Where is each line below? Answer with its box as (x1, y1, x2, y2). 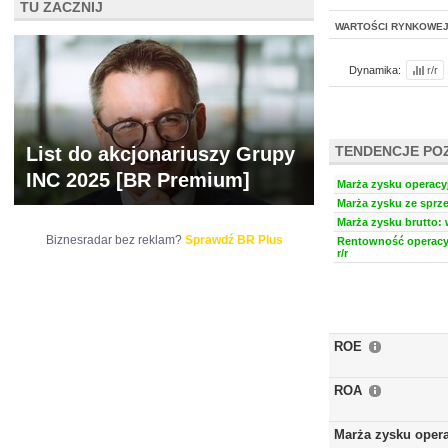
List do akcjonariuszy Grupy (26, 143, 295, 165)
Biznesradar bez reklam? (45, 233, 185, 247)
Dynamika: (349, 64, 401, 76)
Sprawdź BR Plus (184, 233, 283, 247)
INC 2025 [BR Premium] (26, 169, 250, 191)
